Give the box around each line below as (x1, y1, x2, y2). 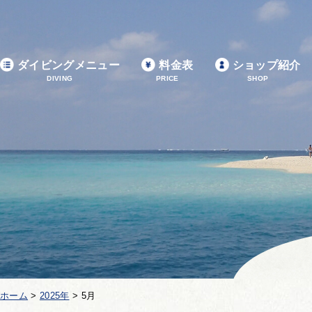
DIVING (47, 74, 73, 82)
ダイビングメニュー (17, 58, 120, 71)
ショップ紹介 (232, 58, 301, 71)
